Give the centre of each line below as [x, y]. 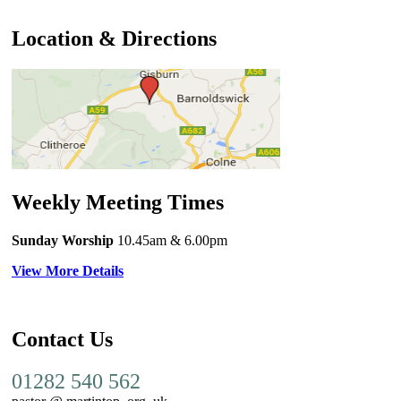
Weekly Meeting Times [118, 203]
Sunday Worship [63, 240]
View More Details [68, 271]
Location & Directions [114, 39]
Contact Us [62, 339]
